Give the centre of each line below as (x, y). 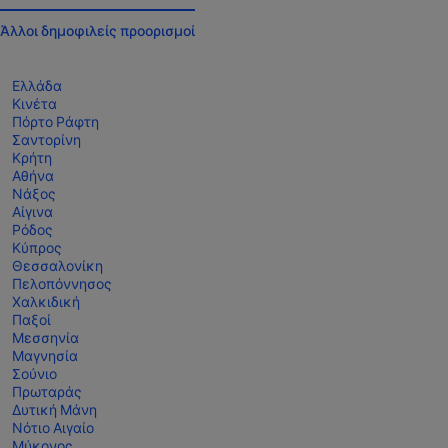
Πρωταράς (47, 392)
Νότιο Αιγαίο (53, 428)
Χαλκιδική (46, 302)
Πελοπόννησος (62, 284)
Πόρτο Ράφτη (55, 122)
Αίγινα (32, 212)
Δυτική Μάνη (54, 410)
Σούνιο (34, 374)
